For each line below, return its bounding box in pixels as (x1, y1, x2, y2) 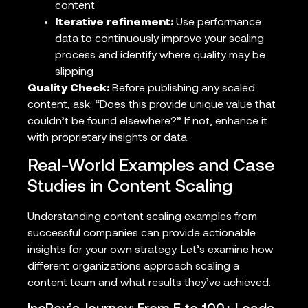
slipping (55, 67, 93, 78)
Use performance (173, 17, 261, 29)
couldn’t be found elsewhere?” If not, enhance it (27, 116, 267, 128)
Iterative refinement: (55, 17, 173, 29)
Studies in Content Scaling (27, 178, 232, 196)
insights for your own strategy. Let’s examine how (27, 244, 274, 256)
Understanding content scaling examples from (27, 211, 257, 223)
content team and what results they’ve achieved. (27, 277, 271, 289)
